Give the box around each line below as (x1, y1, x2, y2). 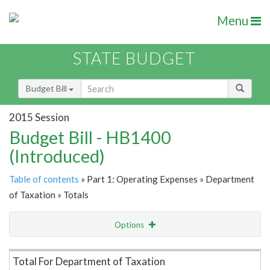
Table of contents (9, 174, 79, 185)
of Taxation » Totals (9, 189, 89, 201)
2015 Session (9, 110, 69, 124)
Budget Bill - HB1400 (9, 127, 171, 148)
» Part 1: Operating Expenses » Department (79, 174, 254, 185)
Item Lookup (12, 245, 60, 256)
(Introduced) (9, 145, 105, 167)
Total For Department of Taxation (13, 255, 165, 268)
